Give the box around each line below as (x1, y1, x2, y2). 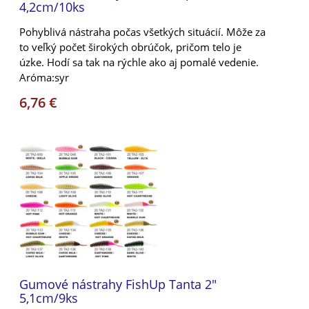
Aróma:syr (19, 70, 69, 84)
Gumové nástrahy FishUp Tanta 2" (19, 275, 217, 292)
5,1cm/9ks (19, 289, 78, 306)
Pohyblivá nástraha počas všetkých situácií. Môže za (19, 24, 266, 39)
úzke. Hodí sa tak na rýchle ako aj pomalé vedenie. (19, 54, 259, 69)
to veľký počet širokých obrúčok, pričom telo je (19, 39, 241, 54)
